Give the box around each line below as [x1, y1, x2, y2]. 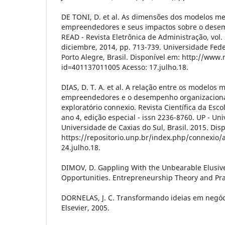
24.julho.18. [61, 142, 100, 152]
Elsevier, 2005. [61, 202, 109, 212]
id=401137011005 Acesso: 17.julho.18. [61, 62, 188, 72]
